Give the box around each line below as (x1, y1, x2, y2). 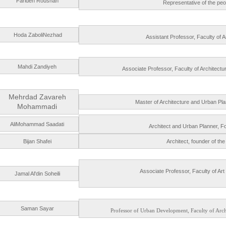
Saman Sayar (20, 205, 54, 211)
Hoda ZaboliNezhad (12, 32, 62, 38)
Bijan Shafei (23, 138, 51, 144)
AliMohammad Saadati (10, 121, 64, 127)
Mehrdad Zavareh (8, 93, 66, 101)
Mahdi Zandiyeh (18, 64, 56, 70)
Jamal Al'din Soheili (14, 171, 60, 177)
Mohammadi (17, 102, 57, 110)
